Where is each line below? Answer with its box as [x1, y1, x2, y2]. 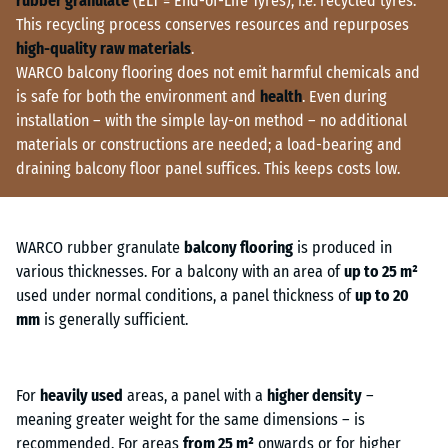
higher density [267, 386, 362, 406]
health [260, 86, 302, 106]
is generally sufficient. [40, 310, 188, 330]
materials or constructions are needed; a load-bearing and [16, 134, 402, 154]
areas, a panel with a [123, 386, 267, 406]
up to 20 [355, 286, 409, 306]
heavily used [40, 386, 123, 406]
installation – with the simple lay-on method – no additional [16, 110, 407, 130]
